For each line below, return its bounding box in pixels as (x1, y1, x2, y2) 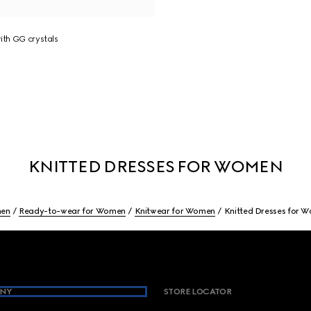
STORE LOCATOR (163, 287, 232, 296)
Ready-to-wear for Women (19, 206, 126, 216)
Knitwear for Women (134, 206, 216, 216)
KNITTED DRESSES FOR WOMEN (28, 156, 283, 176)
